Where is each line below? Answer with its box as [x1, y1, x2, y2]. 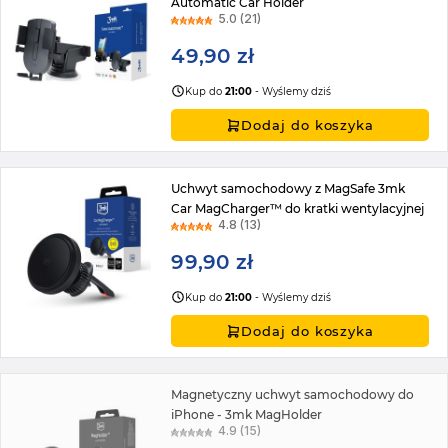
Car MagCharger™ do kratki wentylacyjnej [171, 201, 425, 216]
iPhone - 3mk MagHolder [171, 407, 323, 422]
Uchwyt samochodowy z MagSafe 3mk [171, 181, 406, 196]
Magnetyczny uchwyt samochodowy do [171, 387, 415, 402]
